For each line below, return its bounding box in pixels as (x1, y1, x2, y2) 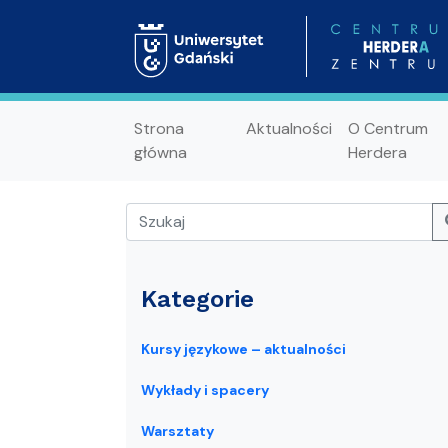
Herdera (347, 141, 407, 163)
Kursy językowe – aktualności (141, 340, 346, 358)
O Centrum (347, 117, 428, 139)
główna (134, 141, 187, 163)
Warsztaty (141, 422, 214, 440)
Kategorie (141, 285, 254, 313)
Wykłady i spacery (141, 381, 269, 399)
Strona (134, 117, 184, 139)
